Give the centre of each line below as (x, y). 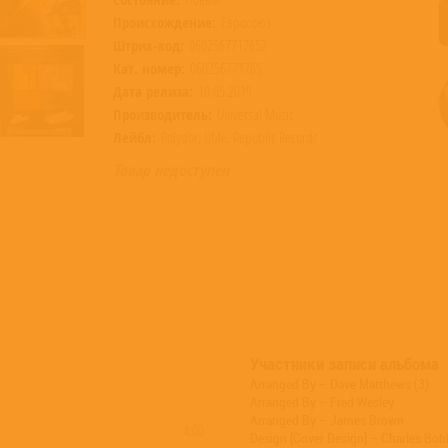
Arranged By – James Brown (327, 420)
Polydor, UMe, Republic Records (239, 137)
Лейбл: (134, 137)
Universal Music (255, 114)
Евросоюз (246, 22)
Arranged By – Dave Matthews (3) (339, 384)
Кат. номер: (149, 68)
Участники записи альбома (344, 363)
